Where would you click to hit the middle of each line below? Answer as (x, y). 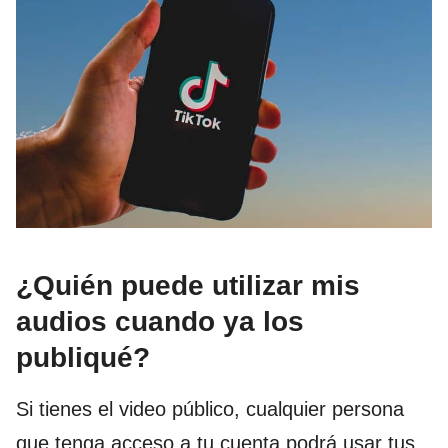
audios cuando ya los (160, 322)
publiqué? (83, 358)
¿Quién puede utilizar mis (188, 286)
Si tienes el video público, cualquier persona (210, 409)
